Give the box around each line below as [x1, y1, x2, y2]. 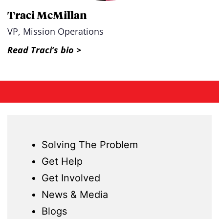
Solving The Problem [42, 139, 138, 151]
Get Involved [42, 172, 100, 184]
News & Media [42, 189, 108, 201]
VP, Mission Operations [7, 25, 104, 37]
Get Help [42, 155, 83, 168]
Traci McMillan [7, 7, 87, 22]
